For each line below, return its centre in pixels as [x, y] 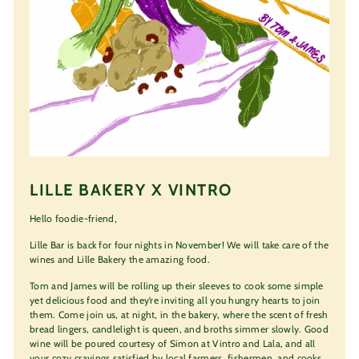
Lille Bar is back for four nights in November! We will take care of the [179, 244]
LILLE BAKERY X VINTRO [131, 190]
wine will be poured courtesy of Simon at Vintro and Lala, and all [173, 343]
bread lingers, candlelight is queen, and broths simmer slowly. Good [179, 329]
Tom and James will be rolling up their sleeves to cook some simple [177, 285]
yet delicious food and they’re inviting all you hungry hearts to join [175, 300]
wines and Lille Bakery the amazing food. [120, 259]
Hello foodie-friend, [73, 218]
